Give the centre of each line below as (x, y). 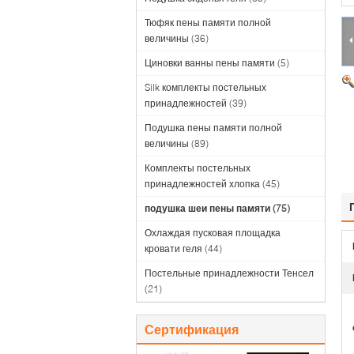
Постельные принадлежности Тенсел (229, 273)
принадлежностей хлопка (202, 184)
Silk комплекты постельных (205, 87)
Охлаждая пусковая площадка (213, 233)
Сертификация (192, 329)
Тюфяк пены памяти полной (208, 23)
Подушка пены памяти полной (213, 128)
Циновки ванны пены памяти (210, 63)
